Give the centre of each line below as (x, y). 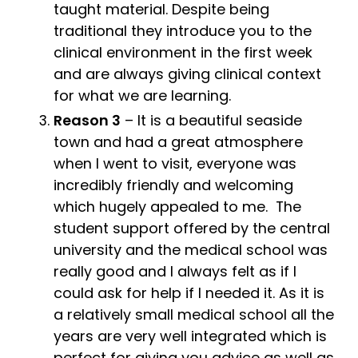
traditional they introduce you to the (183, 30)
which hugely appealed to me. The (177, 207)
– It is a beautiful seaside (211, 121)
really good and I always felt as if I (175, 272)
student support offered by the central (192, 229)
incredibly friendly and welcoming (173, 185)
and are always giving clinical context (187, 74)
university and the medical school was (191, 250)
